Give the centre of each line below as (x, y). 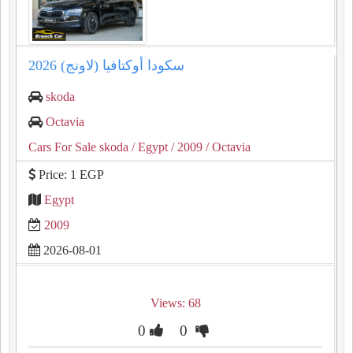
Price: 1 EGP (70, 175)
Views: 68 (175, 303)
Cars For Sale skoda (78, 147)
